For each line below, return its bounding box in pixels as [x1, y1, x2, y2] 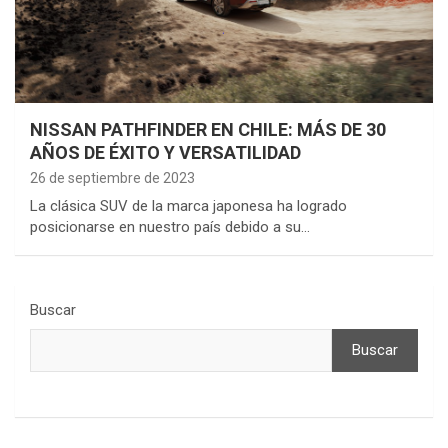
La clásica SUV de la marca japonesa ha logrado [30, 196, 347, 215]
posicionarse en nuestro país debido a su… [30, 217, 310, 236]
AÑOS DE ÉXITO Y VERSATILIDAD [30, 141, 301, 163]
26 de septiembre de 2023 [30, 169, 195, 186]
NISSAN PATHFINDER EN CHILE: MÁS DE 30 [30, 118, 386, 140]
